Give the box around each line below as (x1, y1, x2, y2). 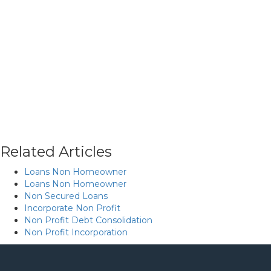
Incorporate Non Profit (24, 203, 120, 214)
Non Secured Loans (24, 191, 108, 201)
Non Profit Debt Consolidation (24, 215, 152, 226)
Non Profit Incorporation (24, 227, 128, 238)
